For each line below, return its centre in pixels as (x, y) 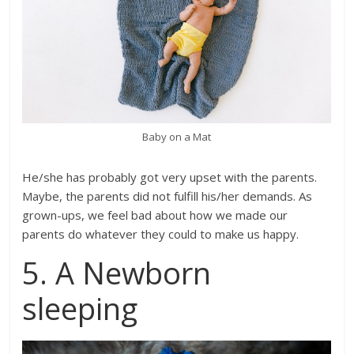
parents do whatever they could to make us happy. (162, 233)
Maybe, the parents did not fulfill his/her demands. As (168, 196)
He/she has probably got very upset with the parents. (170, 177)
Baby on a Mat (177, 136)
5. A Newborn (117, 272)
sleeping (80, 308)
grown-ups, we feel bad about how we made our (155, 215)
